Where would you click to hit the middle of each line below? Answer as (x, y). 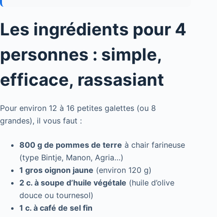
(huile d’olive (150, 183)
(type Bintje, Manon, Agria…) (71, 158)
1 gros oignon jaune (56, 170)
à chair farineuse (154, 145)
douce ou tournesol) (56, 195)
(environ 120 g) (123, 170)
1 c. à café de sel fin (56, 208)
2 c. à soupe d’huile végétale (73, 183)
